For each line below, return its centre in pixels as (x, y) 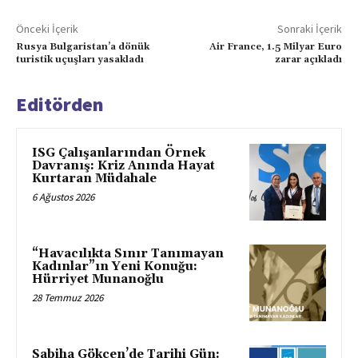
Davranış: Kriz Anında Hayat (123, 166)
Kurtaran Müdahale (94, 179)
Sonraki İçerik (309, 29)
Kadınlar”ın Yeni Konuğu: (115, 267)
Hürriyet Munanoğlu (98, 280)
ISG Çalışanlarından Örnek (119, 153)
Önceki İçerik (47, 29)
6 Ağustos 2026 (63, 197)
